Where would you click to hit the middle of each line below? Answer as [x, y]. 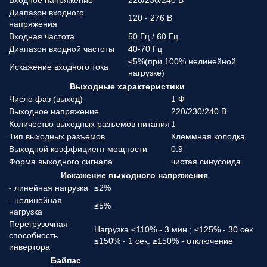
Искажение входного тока [59, 67]
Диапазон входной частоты [62, 49]
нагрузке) [146, 73]
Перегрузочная [38, 224]
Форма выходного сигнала [61, 162]
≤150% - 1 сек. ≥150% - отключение [164, 241]
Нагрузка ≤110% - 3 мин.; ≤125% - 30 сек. [175, 229]
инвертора [30, 247]
